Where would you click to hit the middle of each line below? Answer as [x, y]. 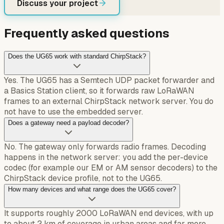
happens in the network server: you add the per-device [106, 157]
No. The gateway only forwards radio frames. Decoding [105, 147]
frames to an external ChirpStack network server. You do [109, 101]
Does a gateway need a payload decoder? [68, 123]
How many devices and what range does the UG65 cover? [92, 189]
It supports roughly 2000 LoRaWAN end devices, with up [109, 213]
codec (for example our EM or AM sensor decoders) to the [111, 168]
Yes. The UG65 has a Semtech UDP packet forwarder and [109, 80]
